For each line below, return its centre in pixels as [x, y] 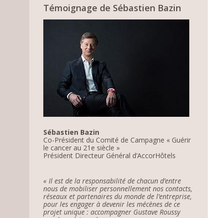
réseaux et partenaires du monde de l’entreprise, [118, 196]
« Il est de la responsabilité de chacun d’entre [112, 181]
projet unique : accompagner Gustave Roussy [112, 212]
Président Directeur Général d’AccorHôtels [110, 155]
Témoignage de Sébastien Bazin [112, 8]
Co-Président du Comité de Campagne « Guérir [117, 140]
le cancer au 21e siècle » [82, 147]
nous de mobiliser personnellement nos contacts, [118, 188]
